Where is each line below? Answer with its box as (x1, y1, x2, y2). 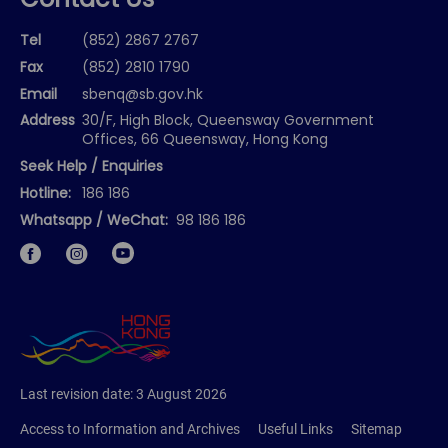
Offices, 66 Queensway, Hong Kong (82, 129, 329, 153)
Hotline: (20, 183, 71, 206)
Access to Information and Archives (20, 421, 240, 438)
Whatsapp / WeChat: (20, 209, 168, 233)
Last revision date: (20, 385, 136, 402)
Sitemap (351, 421, 402, 438)
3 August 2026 (136, 385, 227, 402)
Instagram (65, 235, 137, 259)
